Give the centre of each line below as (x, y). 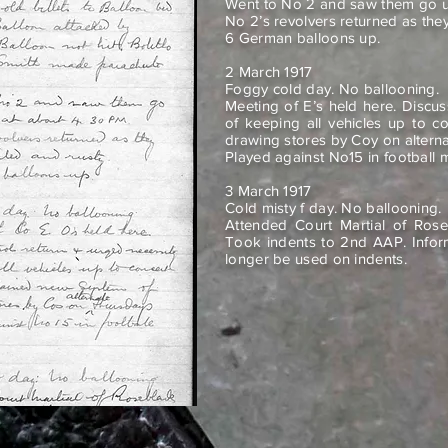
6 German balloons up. (303, 37)
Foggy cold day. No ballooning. (332, 88)
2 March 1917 (269, 71)
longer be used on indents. (316, 258)
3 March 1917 (268, 190)
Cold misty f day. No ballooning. (333, 207)
